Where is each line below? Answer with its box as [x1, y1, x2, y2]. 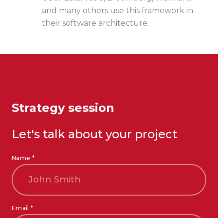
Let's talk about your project [12, 127, 177, 142]
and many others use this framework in [42, 6, 193, 16]
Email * [12, 204, 34, 212]
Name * [12, 154, 35, 162]
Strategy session [12, 101, 114, 115]
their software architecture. [42, 18, 149, 28]
